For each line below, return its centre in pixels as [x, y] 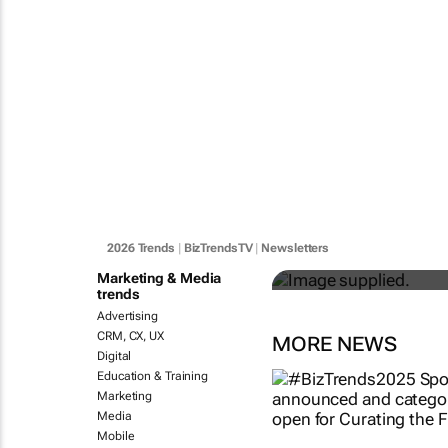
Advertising [127, 316]
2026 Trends [141, 248]
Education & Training [152, 376]
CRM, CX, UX [130, 336]
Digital [114, 356]
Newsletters [295, 248]
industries [354, 227]
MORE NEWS [334, 344]
